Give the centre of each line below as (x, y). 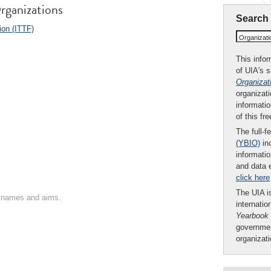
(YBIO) (248, 143)
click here (253, 177)
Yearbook (252, 215)
